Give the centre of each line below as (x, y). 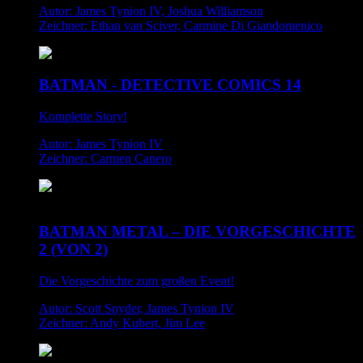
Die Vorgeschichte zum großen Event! (137, 281)
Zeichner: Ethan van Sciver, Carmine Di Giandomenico (181, 26)
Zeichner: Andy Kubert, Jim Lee (122, 323)
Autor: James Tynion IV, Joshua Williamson (151, 11)
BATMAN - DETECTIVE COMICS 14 (170, 84)
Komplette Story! (83, 116)
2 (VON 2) (73, 250)
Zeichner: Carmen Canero (105, 158)
